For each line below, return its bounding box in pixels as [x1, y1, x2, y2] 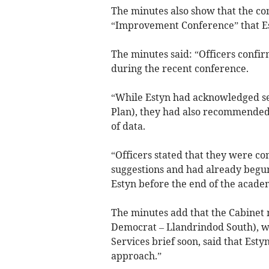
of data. [110, 120, 145, 133]
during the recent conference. [110, 62, 249, 75]
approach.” [110, 250, 162, 262]
